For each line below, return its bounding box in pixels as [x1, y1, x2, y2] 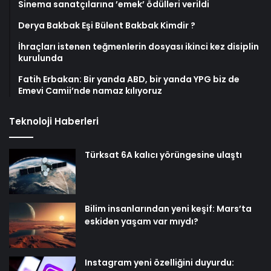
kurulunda [18, 52, 63, 65]
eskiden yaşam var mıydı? [85, 215, 198, 228]
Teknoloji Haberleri [9, 115, 99, 128]
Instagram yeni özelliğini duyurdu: [85, 256, 234, 269]
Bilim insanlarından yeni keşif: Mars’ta [85, 203, 252, 215]
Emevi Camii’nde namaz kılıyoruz [18, 85, 162, 97]
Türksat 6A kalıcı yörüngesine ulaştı [85, 149, 242, 162]
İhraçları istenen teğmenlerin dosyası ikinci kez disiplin [18, 41, 259, 53]
